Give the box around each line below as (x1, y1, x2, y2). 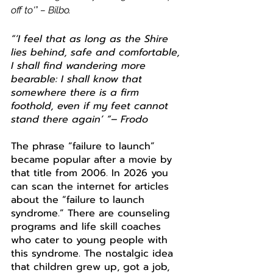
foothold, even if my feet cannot (11, 99, 172, 113)
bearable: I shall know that (11, 72, 146, 87)
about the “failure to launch (11, 193, 148, 207)
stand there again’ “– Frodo (11, 112, 148, 127)
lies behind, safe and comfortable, (11, 45, 183, 60)
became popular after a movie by (11, 152, 175, 167)
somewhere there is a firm (11, 85, 143, 100)
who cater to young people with (11, 233, 171, 247)
